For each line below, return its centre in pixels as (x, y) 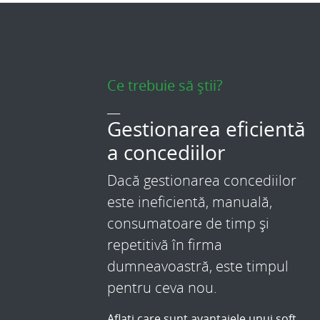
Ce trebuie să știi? (165, 86)
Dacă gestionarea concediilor (202, 181)
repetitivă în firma (165, 245)
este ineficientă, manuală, (190, 202)
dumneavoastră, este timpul (198, 266)
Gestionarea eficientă (206, 129)
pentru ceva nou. (162, 288)
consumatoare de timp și (188, 224)
